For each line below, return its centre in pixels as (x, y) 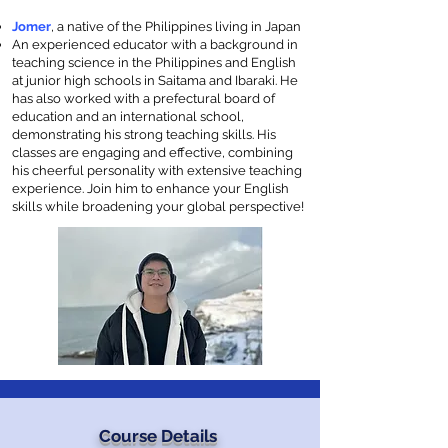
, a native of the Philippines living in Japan (176, 26)
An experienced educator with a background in (155, 44)
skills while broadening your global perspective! (158, 206)
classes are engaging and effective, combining (152, 152)
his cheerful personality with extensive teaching (157, 170)
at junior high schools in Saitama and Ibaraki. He (155, 80)
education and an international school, (128, 116)
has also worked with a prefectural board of (143, 98)
